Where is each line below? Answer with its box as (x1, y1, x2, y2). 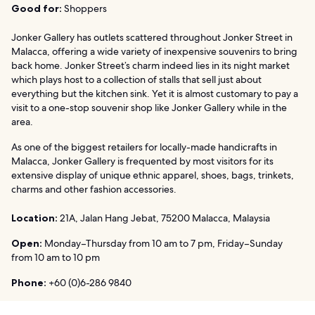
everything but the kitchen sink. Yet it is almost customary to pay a (11, 86, 298, 100)
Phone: (11, 276, 46, 289)
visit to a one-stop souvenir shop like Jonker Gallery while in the (11, 101, 287, 114)
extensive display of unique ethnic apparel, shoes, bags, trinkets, (11, 168, 294, 181)
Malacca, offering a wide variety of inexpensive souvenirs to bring (11, 44, 297, 58)
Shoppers (62, 1, 107, 15)
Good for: (11, 1, 62, 15)
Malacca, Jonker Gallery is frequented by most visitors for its (11, 154, 274, 167)
